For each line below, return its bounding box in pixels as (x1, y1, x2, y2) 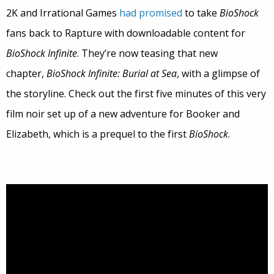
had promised (119, 6, 182, 20)
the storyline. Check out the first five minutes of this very (6, 87, 266, 101)
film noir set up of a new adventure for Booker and (6, 107, 240, 121)
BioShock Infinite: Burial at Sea (46, 67, 177, 81)
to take (182, 6, 220, 20)
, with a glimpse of (177, 67, 260, 81)
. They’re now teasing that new (77, 46, 218, 61)
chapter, (6, 67, 46, 81)
